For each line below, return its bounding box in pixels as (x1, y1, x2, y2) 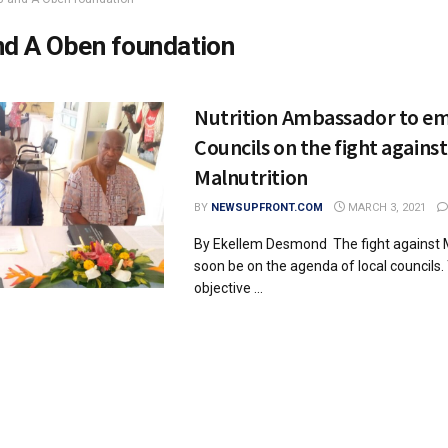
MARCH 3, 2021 (345, 201, 426, 214)
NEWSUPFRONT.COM (211, 201, 323, 214)
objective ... (194, 280, 263, 296)
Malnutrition (194, 163, 308, 191)
